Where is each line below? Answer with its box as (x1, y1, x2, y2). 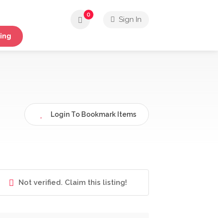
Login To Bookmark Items (51, 110, 136, 118)
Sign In (117, 15, 142, 24)
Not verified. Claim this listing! (16, 178, 127, 187)
